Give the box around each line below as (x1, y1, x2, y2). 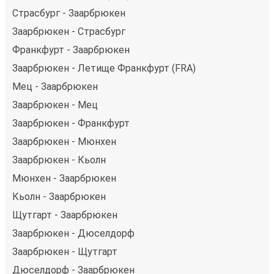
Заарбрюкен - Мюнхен (12, 136, 116, 148)
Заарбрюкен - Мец (12, 99, 98, 111)
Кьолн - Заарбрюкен (12, 191, 106, 203)
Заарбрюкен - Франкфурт (12, 117, 130, 130)
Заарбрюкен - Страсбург (12, 26, 125, 38)
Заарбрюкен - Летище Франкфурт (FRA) (12, 62, 196, 75)
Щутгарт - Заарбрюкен (12, 209, 117, 221)
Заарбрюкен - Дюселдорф (12, 228, 135, 240)
